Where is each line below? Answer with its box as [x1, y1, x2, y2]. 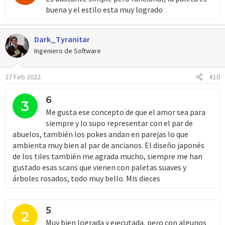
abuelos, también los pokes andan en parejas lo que [13, 129, 188, 139]
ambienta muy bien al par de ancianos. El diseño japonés [13, 140, 204, 150]
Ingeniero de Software [34, 46, 101, 55]
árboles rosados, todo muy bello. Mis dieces [13, 173, 160, 183]
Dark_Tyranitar [34, 34, 90, 44]
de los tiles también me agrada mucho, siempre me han [13, 151, 202, 161]
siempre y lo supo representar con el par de [46, 118, 193, 128]
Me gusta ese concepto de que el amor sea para [46, 106, 205, 117]
